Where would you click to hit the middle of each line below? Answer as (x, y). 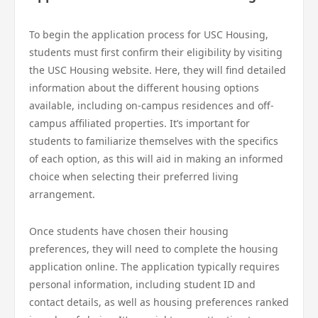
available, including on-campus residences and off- (152, 105)
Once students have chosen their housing (129, 231)
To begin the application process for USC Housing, (149, 34)
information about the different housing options (144, 88)
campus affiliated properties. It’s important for (139, 123)
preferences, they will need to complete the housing (154, 249)
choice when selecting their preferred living (134, 176)
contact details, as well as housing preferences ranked (159, 302)
